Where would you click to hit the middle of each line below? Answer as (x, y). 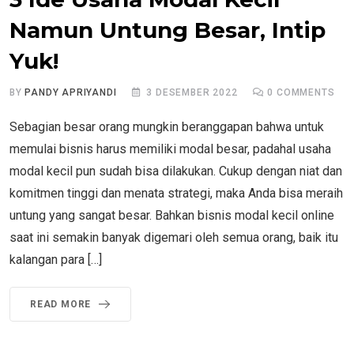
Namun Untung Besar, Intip (168, 30)
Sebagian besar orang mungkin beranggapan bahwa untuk (167, 127)
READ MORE (61, 305)
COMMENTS (304, 93)
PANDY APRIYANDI (71, 93)
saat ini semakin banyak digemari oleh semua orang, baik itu (174, 238)
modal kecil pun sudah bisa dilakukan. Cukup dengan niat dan (176, 171)
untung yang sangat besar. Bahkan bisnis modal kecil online (172, 216)
